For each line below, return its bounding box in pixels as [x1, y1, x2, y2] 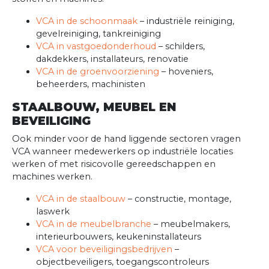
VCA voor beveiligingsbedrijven [36, 244, 172, 255]
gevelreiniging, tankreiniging [36, 28, 161, 40]
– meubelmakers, [151, 219, 230, 230]
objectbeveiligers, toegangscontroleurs [36, 256, 209, 268]
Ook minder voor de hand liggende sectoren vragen [12, 133, 241, 145]
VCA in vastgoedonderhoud [36, 41, 156, 52]
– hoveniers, [159, 66, 213, 77]
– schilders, [156, 41, 205, 52]
